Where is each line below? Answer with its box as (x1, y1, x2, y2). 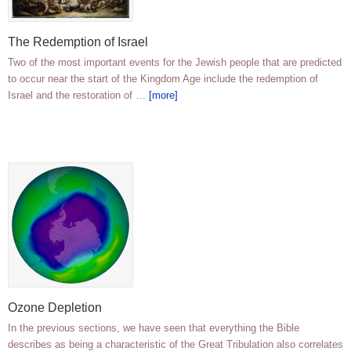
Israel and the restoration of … (8, 89, 149, 102)
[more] (149, 89, 178, 102)
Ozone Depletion (8, 301, 102, 315)
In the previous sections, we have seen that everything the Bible (8, 322, 299, 335)
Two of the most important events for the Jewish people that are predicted (8, 56, 342, 69)
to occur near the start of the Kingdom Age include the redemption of (8, 73, 318, 85)
